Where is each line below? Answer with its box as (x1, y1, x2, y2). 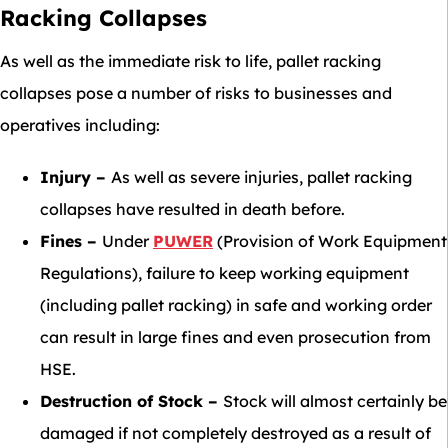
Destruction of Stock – (40, 391, 223, 411)
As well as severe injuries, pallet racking (111, 167, 412, 187)
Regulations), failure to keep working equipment (40, 263, 409, 283)
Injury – (40, 167, 111, 187)
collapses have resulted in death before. (40, 199, 345, 219)
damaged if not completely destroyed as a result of (40, 423, 431, 443)
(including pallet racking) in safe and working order (40, 295, 432, 315)
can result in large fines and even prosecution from (40, 327, 431, 347)
